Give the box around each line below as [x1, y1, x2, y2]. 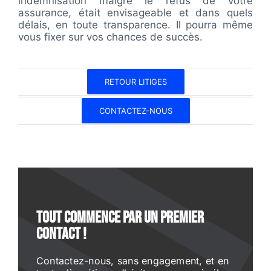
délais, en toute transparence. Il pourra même [18, 18, 253, 31]
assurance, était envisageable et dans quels [18, 6, 253, 19]
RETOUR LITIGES [104, 76, 167, 87]
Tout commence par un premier [36, 207, 204, 227]
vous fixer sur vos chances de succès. [18, 30, 203, 43]
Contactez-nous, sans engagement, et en [36, 254, 229, 267]
